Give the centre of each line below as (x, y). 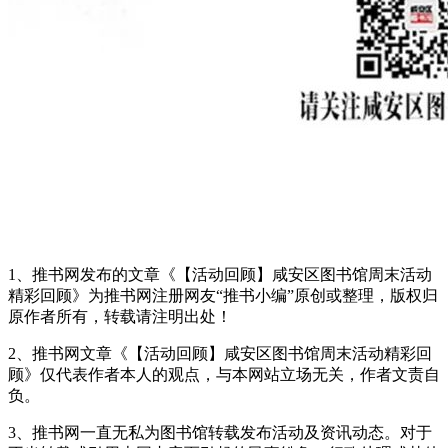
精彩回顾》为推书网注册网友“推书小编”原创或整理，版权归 (223, 296)
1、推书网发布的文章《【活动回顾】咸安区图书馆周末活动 (220, 275)
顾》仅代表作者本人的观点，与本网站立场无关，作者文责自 (224, 375)
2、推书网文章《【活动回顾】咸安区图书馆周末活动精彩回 (220, 354)
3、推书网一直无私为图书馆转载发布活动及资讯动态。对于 (220, 433)
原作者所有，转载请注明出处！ (120, 317)
